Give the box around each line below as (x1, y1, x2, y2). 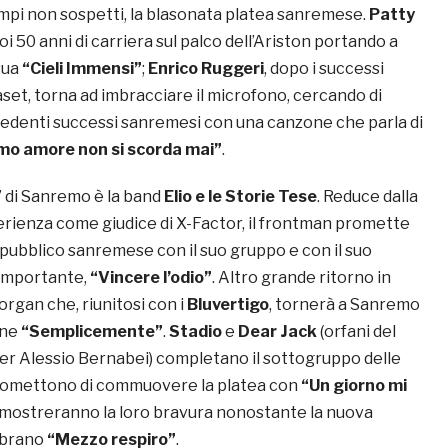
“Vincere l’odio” (90, 267, 212, 287)
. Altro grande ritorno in (212, 267, 391, 287)
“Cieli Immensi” (22, 58, 142, 78)
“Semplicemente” (21, 321, 163, 341)
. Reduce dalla (317, 186, 418, 206)
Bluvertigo (187, 294, 269, 314)
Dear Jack (238, 321, 317, 341)
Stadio (169, 321, 222, 341)
